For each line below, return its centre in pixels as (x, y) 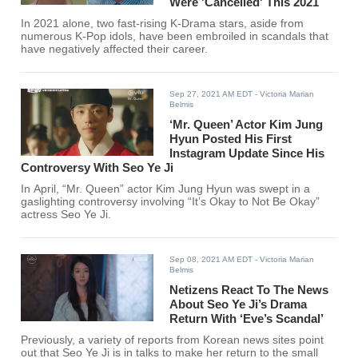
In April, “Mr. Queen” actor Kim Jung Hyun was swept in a (166, 189)
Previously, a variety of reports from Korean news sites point (173, 340)
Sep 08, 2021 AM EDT (211, 260)
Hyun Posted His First (231, 139)
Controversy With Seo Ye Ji (97, 168)
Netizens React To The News (249, 290)
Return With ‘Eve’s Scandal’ (247, 319)
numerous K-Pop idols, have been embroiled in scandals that (175, 37)
